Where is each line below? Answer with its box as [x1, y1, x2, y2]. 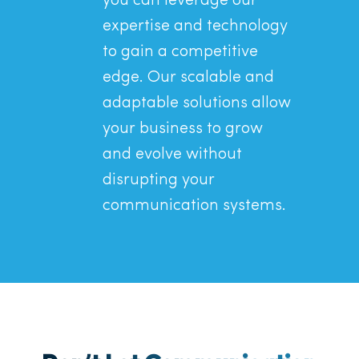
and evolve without [102, 147, 242, 163]
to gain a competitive [102, 44, 258, 60]
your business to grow [102, 121, 263, 137]
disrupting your [102, 172, 215, 188]
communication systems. [102, 198, 286, 214]
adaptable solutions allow [102, 95, 291, 111]
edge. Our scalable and [102, 70, 274, 86]
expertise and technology [102, 18, 288, 34]
